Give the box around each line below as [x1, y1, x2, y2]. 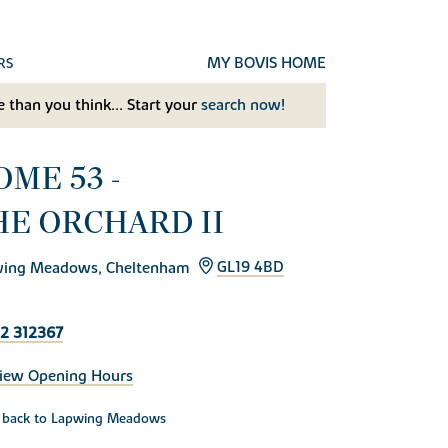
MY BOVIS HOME [207, 53, 326, 73]
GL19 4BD [217, 257, 284, 278]
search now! [200, 95, 285, 115]
